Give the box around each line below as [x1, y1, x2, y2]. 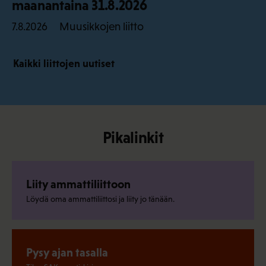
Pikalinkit [102, 128, 164, 147]
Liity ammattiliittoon [26, 177, 131, 191]
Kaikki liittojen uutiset [13, 57, 115, 69]
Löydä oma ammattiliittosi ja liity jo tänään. [26, 194, 175, 204]
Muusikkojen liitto [59, 20, 144, 33]
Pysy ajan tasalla [26, 245, 108, 259]
